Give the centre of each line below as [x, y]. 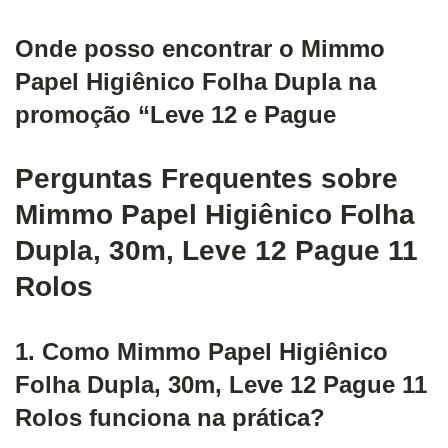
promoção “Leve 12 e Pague [175, 114]
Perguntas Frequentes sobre [206, 178]
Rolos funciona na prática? [170, 417]
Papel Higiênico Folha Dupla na [195, 81]
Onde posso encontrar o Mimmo [200, 48]
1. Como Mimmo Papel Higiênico [201, 351]
